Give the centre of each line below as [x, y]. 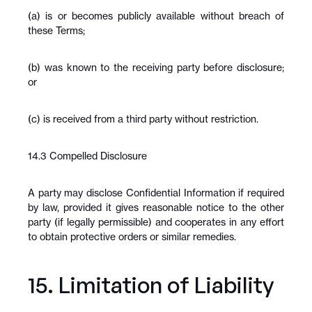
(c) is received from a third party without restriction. [143, 119]
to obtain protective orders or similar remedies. [132, 236]
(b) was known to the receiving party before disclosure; [156, 67]
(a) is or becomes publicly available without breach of [156, 16]
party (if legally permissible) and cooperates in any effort [156, 222]
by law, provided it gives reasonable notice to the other [156, 207]
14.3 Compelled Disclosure [87, 156]
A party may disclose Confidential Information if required [156, 193]
